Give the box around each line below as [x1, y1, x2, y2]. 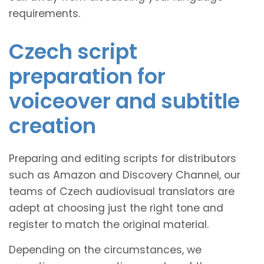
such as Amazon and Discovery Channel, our [9, 167, 240, 182]
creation [9, 111, 96, 140]
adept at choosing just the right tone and [9, 200, 223, 215]
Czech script [9, 37, 137, 66]
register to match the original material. [9, 217, 209, 232]
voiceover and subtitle [9, 86, 240, 115]
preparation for [9, 61, 166, 91]
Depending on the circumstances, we [9, 242, 202, 257]
